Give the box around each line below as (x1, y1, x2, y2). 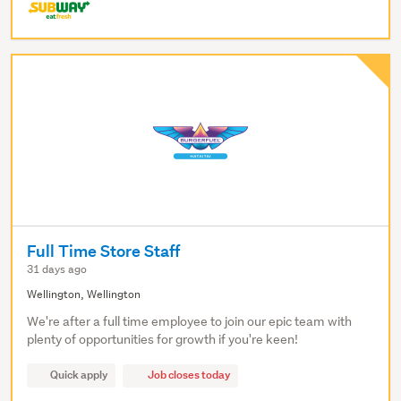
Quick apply (50, 367, 108, 383)
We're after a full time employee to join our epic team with (27, 313, 352, 330)
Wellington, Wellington (27, 286, 141, 303)
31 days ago (27, 261, 87, 277)
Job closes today (146, 367, 231, 383)
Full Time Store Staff (27, 241, 180, 262)
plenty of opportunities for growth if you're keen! (27, 331, 298, 348)
